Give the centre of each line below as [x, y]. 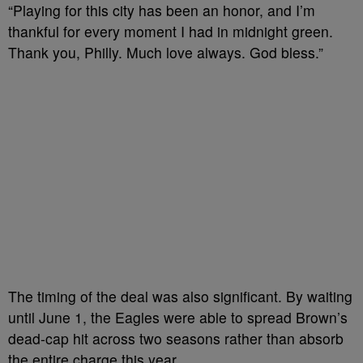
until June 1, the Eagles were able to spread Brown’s [178, 317]
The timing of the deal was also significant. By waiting [180, 296]
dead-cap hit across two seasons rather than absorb [176, 338]
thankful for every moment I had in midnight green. [171, 31]
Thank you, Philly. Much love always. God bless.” [166, 52]
